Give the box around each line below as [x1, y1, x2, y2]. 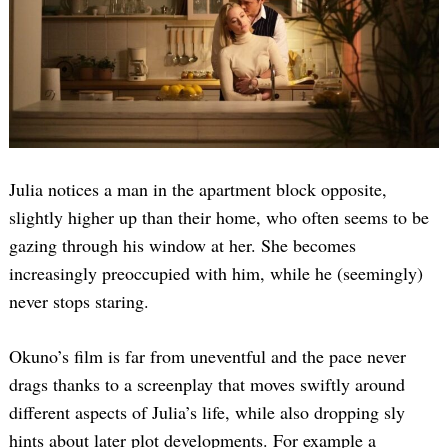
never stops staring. [9, 289, 149, 314]
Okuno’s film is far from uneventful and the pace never [9, 344, 406, 369]
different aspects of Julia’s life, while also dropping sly [9, 400, 405, 425]
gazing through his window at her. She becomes [9, 233, 356, 258]
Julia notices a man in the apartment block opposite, [9, 177, 387, 202]
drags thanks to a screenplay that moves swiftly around [9, 372, 405, 397]
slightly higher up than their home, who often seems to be [9, 205, 429, 230]
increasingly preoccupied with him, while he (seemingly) [9, 261, 423, 286]
